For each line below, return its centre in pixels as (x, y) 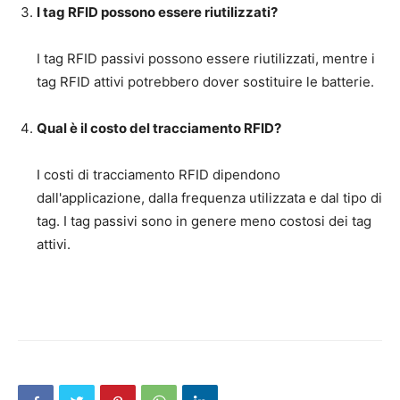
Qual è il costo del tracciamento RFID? (159, 128)
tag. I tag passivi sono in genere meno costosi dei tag (204, 221)
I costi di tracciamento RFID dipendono (158, 174)
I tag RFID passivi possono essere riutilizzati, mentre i (206, 58)
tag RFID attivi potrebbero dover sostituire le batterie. (205, 81)
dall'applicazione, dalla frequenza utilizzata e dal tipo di (209, 197)
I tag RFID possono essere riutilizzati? (157, 12)
